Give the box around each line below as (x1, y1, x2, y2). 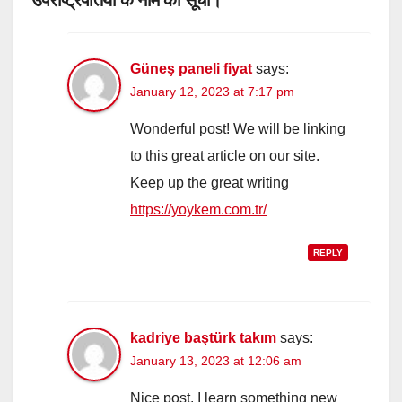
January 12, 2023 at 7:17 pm (130, 83, 294, 99)
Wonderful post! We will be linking (130, 120, 345, 136)
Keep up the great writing (130, 174, 289, 190)
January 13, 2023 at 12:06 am (130, 353, 301, 368)
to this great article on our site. (130, 147, 319, 163)
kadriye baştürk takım (130, 329, 276, 345)
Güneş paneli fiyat (130, 60, 252, 76)
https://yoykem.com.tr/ (130, 201, 267, 217)
